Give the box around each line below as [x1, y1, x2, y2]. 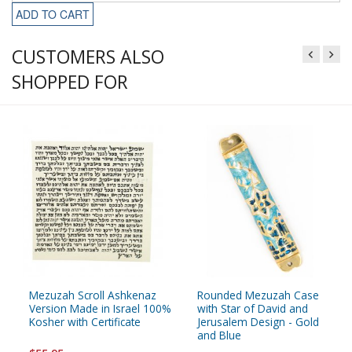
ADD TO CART [16, 6, 90, 23]
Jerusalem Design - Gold [197, 313, 319, 329]
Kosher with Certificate [29, 313, 141, 329]
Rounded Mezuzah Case [197, 287, 319, 302]
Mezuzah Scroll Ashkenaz [29, 287, 156, 302]
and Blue [197, 327, 241, 343]
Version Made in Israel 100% [29, 300, 171, 316]
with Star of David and [197, 300, 308, 316]
